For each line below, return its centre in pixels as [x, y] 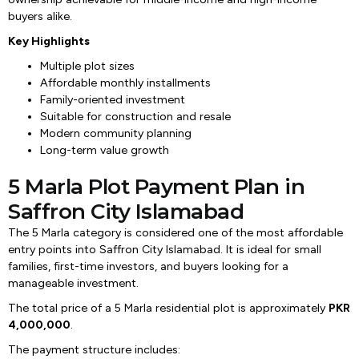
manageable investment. [73, 283]
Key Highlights [49, 41]
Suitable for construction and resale [135, 117]
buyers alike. [40, 16]
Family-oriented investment [113, 100]
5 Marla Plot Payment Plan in [156, 187]
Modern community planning [116, 133]
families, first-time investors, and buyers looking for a [148, 266]
